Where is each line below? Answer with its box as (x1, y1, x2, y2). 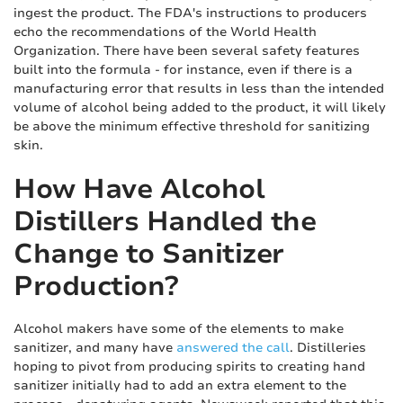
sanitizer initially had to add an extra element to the (13, 377, 346, 394)
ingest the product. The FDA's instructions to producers (13, 4, 367, 22)
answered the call (176, 339, 290, 356)
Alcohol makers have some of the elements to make (13, 320, 344, 337)
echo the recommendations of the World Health (13, 23, 317, 40)
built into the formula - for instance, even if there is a (13, 61, 353, 78)
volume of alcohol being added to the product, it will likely (13, 99, 386, 116)
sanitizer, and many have (13, 339, 176, 356)
